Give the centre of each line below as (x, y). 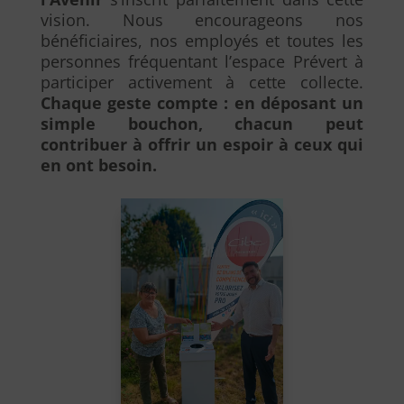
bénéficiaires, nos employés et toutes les (202, 41)
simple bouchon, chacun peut (202, 124)
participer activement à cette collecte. (202, 82)
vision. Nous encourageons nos (202, 20)
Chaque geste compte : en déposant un (202, 103)
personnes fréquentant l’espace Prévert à (202, 61)
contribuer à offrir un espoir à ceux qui (202, 144)
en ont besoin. (98, 165)
